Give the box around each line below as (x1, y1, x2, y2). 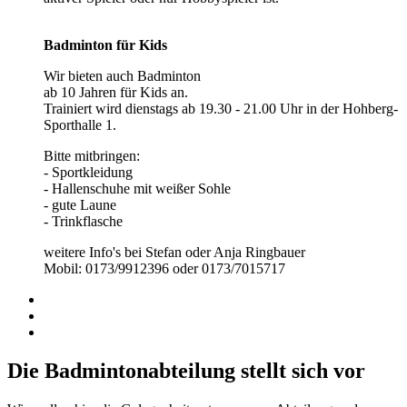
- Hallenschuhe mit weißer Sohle (44, 180, 231, 196)
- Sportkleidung (44, 164, 133, 180)
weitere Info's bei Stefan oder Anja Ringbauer (44, 243, 305, 260)
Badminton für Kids (44, 36, 167, 53)
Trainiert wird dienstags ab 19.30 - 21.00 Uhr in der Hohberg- (44, 100, 398, 116)
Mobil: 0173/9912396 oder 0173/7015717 (44, 260, 285, 276)
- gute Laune (44, 196, 116, 213)
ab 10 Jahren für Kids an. (44, 84, 188, 100)
